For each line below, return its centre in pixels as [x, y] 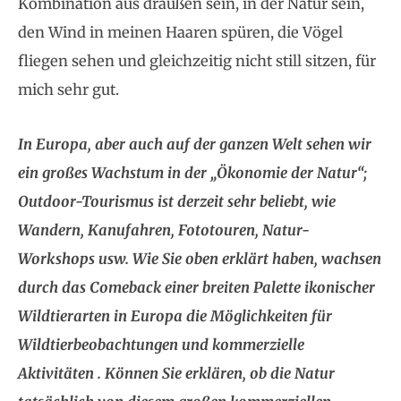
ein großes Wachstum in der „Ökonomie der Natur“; [192, 173]
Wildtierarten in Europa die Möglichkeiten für [175, 316]
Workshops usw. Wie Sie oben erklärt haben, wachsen [200, 259]
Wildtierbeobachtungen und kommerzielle [161, 345]
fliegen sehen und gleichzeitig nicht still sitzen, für [197, 61]
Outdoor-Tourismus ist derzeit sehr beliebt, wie [177, 202]
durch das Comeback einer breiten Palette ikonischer [196, 288]
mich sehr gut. [68, 90]
